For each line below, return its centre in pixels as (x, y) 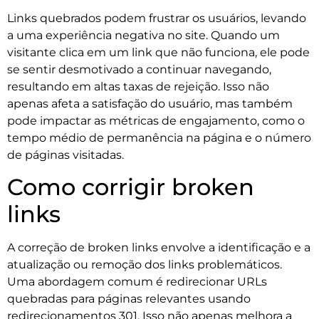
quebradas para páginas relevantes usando (129, 299)
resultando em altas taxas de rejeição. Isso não (138, 87)
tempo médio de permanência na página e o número (159, 138)
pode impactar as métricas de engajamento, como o (156, 121)
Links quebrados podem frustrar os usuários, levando (157, 19)
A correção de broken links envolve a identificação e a (159, 248)
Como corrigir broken (131, 187)
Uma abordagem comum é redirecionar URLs (137, 282)
